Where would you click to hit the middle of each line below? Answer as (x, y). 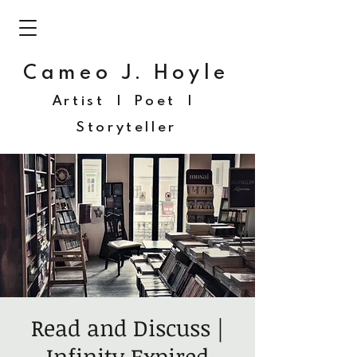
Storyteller (126, 127)
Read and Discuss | (127, 328)
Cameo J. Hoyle (126, 73)
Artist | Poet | (126, 101)
